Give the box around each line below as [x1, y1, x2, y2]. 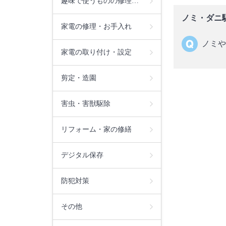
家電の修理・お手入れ [61, 22, 132, 30]
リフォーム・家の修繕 [61, 125, 132, 133]
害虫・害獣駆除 [61, 99, 110, 107]
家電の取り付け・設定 [61, 48, 132, 56]
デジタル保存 [61, 151, 103, 159]
